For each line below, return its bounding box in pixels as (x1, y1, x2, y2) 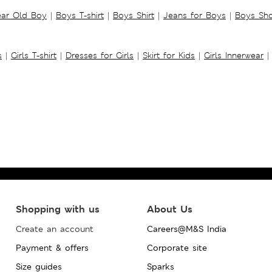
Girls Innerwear (204, 49, 263, 61)
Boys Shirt (113, 9, 154, 21)
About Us (146, 202, 192, 216)
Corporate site (146, 242, 207, 253)
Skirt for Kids (143, 49, 195, 61)
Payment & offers (15, 242, 89, 253)
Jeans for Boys (163, 9, 226, 21)
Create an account (15, 223, 93, 234)
